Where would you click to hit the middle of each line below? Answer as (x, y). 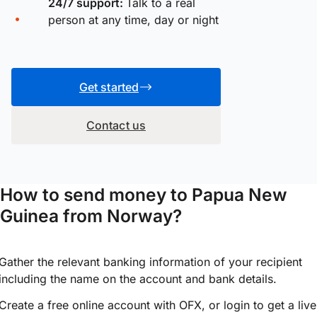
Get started (109, 87)
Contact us (116, 125)
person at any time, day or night (133, 19)
